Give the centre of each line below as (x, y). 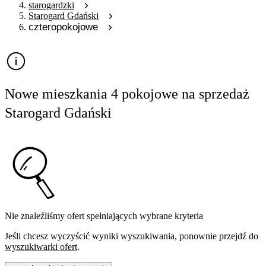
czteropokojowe (63, 27)
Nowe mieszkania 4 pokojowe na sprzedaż (127, 94)
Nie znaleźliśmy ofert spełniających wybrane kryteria (104, 216)
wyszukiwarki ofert (41, 246)
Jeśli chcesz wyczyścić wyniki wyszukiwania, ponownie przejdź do (132, 236)
